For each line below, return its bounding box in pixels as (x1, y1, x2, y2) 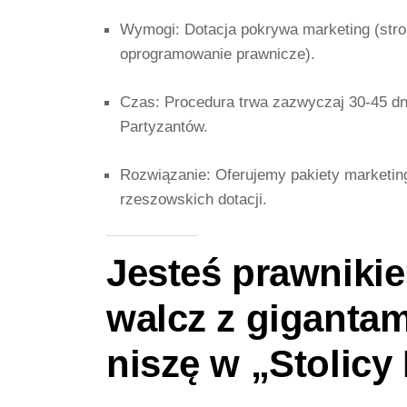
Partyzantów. (120, 117, 208, 136)
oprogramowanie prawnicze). (120, 45, 315, 64)
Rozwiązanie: (120, 165, 211, 184)
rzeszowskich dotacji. (120, 190, 267, 209)
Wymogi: (120, 20, 180, 39)
